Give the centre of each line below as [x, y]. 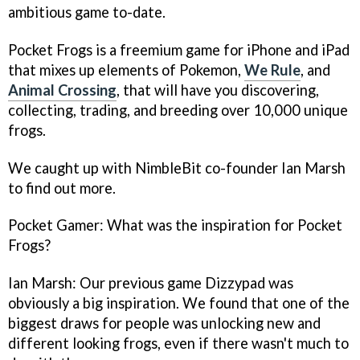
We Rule [272, 70]
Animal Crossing [62, 90]
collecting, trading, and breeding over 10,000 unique [178, 110]
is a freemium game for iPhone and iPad [221, 49]
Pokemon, [212, 70]
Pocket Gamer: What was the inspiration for [153, 225]
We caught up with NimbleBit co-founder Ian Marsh [177, 168]
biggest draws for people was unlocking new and [164, 323]
